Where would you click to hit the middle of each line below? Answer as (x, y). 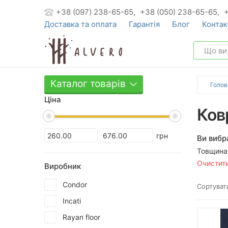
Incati (72, 201)
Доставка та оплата (80, 24)
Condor (75, 184)
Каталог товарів (88, 84)
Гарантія (144, 24)
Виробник (63, 166)
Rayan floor (81, 217)
